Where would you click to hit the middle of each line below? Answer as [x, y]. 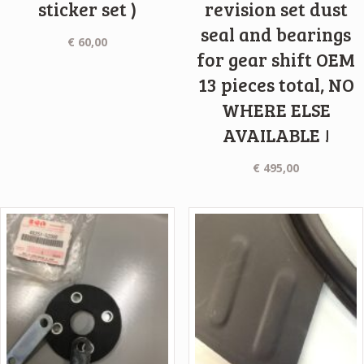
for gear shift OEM [276, 60]
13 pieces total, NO [276, 85]
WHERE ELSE [276, 110]
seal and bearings [276, 35]
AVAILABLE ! [276, 135]
